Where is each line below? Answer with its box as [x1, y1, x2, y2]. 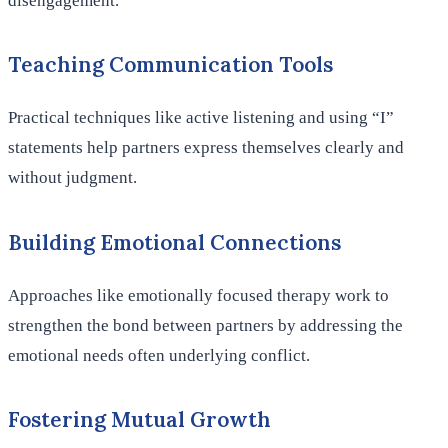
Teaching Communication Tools [8, 51, 333, 79]
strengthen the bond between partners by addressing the [8, 315, 403, 335]
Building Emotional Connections [8, 228, 341, 256]
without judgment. [8, 168, 137, 188]
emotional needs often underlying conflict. [8, 345, 310, 365]
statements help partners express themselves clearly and [8, 138, 404, 158]
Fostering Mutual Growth [8, 406, 271, 434]
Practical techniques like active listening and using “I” [8, 108, 394, 128]
